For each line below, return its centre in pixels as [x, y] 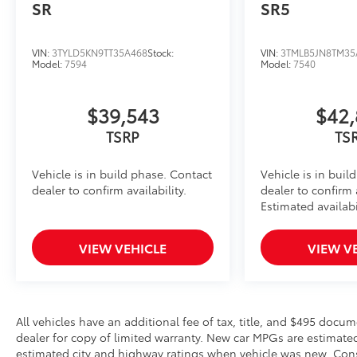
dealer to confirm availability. [109, 190]
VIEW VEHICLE [123, 248]
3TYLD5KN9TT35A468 [100, 53]
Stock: [161, 53]
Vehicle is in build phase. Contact [122, 174]
